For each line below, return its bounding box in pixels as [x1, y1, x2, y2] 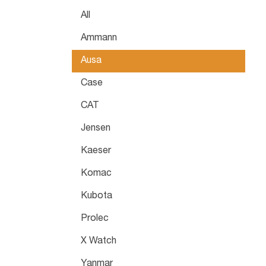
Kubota [80, 191, 112, 201]
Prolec [80, 214, 109, 224]
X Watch [80, 236, 116, 246]
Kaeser [80, 146, 111, 156]
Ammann [80, 33, 117, 43]
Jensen [80, 123, 110, 134]
